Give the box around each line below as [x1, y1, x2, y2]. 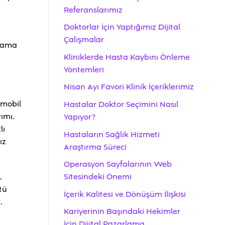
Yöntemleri [64, 64, 104, 75]
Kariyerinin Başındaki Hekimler [64, 206, 180, 217]
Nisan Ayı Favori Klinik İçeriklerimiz [64, 81, 194, 93]
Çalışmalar [64, 34, 104, 46]
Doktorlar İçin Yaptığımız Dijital [64, 22, 180, 33]
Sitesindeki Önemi [64, 171, 132, 183]
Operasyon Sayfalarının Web [64, 159, 172, 170]
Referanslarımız [64, 4, 123, 16]
